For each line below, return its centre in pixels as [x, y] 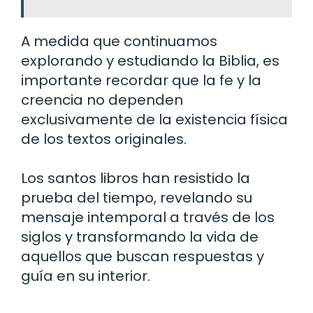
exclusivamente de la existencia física [154, 119]
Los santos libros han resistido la [136, 178]
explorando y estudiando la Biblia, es [150, 60]
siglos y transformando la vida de [140, 236]
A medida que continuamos [119, 41]
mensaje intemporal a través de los [148, 217]
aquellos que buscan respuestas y [143, 256]
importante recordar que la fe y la [141, 80]
